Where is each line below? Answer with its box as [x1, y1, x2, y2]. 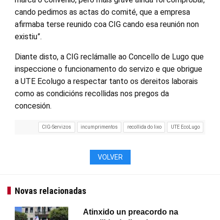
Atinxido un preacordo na [83, 207, 179, 216]
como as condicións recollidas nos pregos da [15, 88, 169, 98]
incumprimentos [81, 124, 118, 130]
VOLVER [97, 153, 123, 161]
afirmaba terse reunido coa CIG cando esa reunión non [15, 19, 199, 29]
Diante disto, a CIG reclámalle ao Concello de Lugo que [15, 52, 204, 61]
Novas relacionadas [15, 185, 87, 196]
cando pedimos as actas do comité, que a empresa [15, 7, 190, 17]
